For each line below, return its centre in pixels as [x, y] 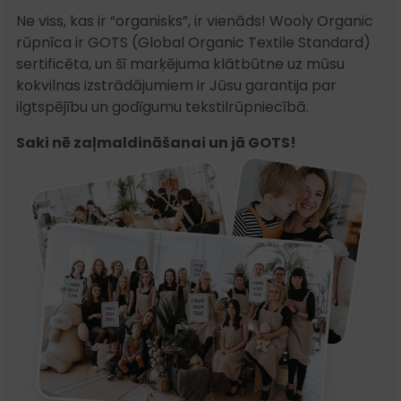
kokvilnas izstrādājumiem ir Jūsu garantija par [177, 85]
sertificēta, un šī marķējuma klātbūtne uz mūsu [181, 64]
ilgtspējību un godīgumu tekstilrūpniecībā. [163, 107]
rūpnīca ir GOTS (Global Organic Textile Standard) [194, 42]
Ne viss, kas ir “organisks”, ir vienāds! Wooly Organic [195, 21]
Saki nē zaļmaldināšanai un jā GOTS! [157, 142]
